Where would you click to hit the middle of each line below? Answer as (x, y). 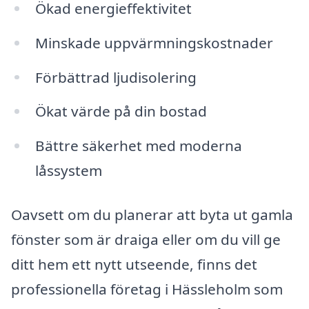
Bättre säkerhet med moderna (138, 146)
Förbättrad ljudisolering (116, 77)
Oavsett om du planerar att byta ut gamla (152, 214)
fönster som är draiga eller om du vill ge (146, 239)
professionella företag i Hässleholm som (147, 289)
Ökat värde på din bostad (121, 111)
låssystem (68, 171)
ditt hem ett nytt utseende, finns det (134, 264)
